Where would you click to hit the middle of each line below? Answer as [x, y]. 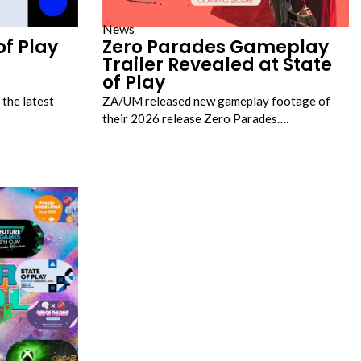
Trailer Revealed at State [217, 65]
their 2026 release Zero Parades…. [195, 118]
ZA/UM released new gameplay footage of [216, 101]
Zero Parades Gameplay [216, 47]
